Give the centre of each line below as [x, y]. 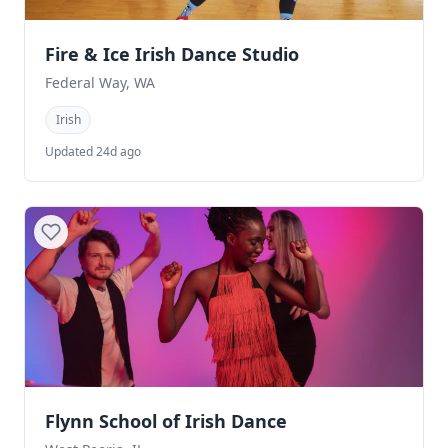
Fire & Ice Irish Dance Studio [172, 54]
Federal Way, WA [100, 83]
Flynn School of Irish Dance [166, 420]
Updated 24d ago [93, 151]
